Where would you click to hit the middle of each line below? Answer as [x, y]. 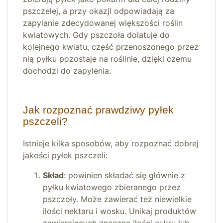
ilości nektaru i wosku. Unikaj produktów [119, 211]
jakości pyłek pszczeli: [65, 156]
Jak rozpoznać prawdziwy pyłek [98, 110]
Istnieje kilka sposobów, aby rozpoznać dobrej [111, 144]
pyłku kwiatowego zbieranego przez [112, 187]
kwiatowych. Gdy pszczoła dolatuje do [96, 35]
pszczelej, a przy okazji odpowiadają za [99, 11]
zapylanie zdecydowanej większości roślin [103, 23]
